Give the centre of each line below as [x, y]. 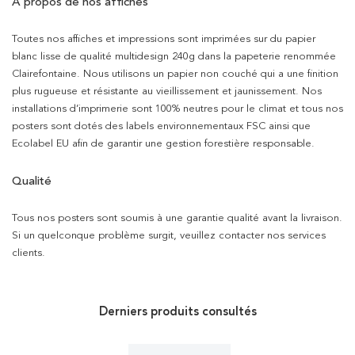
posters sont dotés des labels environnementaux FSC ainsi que [161, 126]
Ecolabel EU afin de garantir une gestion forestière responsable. [163, 144]
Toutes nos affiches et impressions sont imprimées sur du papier [164, 39]
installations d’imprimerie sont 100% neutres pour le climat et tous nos [177, 109]
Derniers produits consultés [177, 312]
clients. [29, 253]
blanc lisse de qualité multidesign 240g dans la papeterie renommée [174, 57]
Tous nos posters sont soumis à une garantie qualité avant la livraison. [177, 218]
